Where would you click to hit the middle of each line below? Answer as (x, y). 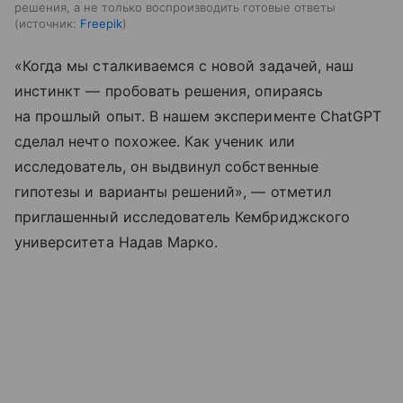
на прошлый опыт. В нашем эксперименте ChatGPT (198, 116)
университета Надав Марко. (116, 242)
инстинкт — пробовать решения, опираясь (169, 90)
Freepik (101, 23)
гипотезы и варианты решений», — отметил (173, 191)
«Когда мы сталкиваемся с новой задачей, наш (184, 65)
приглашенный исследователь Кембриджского (182, 216)
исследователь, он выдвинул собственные (166, 166)
